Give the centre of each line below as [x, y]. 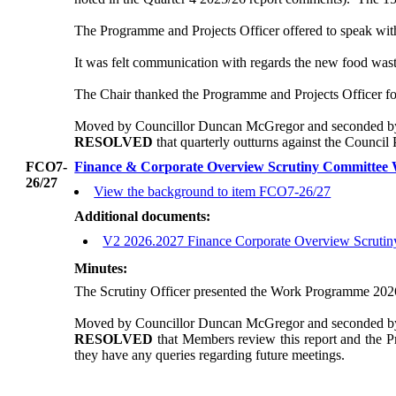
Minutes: [101, 269]
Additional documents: [143, 217]
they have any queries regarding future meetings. [210, 355]
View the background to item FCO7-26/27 [213, 192]
